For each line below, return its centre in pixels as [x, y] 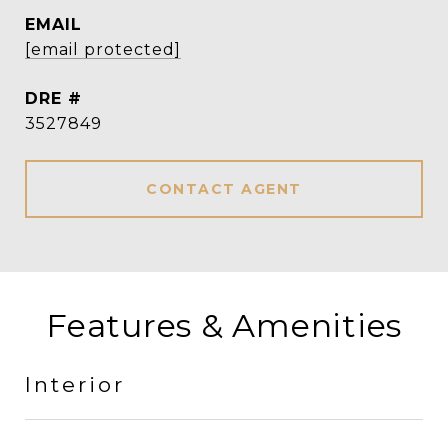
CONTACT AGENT [224, 189]
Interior [75, 384]
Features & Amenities [224, 325]
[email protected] [103, 49]
